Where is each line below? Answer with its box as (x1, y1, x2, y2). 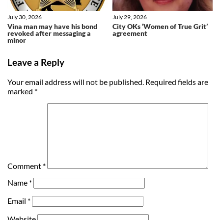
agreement (112, 29, 147, 38)
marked (7, 86, 34, 96)
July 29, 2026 (112, 13, 147, 21)
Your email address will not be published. (7, 77, 144, 86)
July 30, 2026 (7, 13, 42, 21)
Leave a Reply (7, 56, 64, 68)
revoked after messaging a (7, 29, 91, 38)
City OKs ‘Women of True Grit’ (112, 22, 208, 31)
